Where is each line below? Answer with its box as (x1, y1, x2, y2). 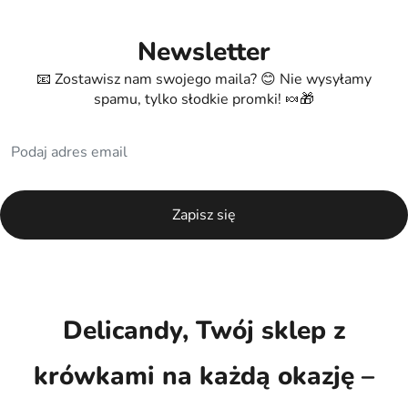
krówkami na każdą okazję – (34, 359, 374, 394)
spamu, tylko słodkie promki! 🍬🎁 (94, 89, 314, 110)
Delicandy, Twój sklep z (63, 313, 345, 349)
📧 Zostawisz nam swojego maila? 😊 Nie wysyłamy (36, 69, 372, 90)
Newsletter (138, 35, 270, 70)
